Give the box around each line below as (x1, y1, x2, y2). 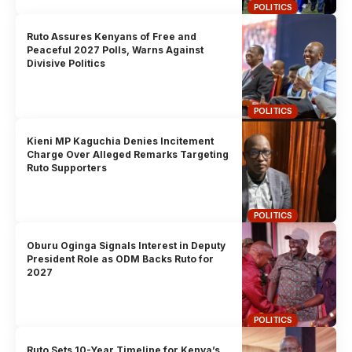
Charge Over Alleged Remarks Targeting (27, 148, 229, 160)
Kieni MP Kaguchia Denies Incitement (27, 134, 214, 147)
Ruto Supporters (27, 161, 108, 174)
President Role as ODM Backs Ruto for (27, 252, 214, 265)
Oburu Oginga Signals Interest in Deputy (27, 239, 226, 251)
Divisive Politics (27, 57, 106, 70)
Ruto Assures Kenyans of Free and (27, 31, 197, 43)
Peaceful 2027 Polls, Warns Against (27, 44, 204, 57)
